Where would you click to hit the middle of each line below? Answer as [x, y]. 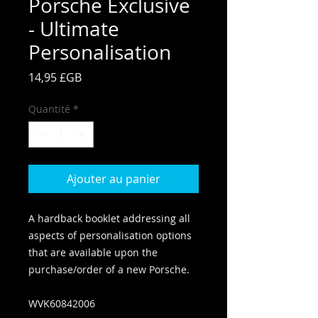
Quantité [49, 109]
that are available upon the [93, 252]
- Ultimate [74, 29]
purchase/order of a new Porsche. [110, 269]
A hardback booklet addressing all [109, 218]
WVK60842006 [62, 303]
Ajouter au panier [114, 179]
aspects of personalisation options [110, 235]
